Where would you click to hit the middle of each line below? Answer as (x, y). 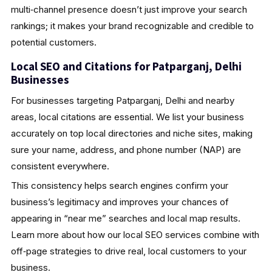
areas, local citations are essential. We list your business (127, 117)
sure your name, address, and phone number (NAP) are (126, 149)
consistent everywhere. (60, 166)
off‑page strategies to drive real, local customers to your (128, 251)
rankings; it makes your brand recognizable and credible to (132, 25)
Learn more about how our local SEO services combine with (135, 234)
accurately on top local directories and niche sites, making (131, 133)
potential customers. (53, 42)
